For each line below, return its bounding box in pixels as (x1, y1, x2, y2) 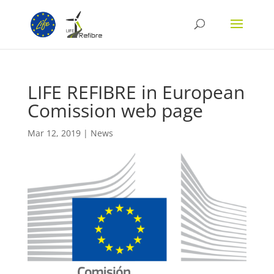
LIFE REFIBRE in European (27, 80, 245, 105)
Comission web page (27, 98, 203, 123)
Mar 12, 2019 (27, 127, 81, 139)
